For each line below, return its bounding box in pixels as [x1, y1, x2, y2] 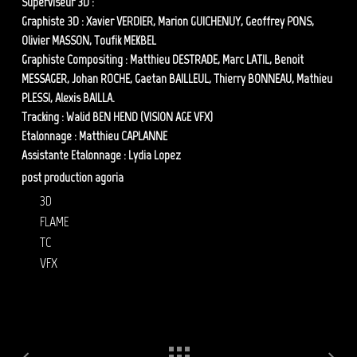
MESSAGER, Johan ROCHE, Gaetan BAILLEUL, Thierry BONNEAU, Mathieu [21, 71, 332, 87]
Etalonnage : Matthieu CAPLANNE [21, 128, 167, 144]
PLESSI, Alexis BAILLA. [21, 90, 115, 106]
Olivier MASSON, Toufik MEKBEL [21, 33, 156, 49]
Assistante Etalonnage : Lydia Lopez [21, 147, 181, 163]
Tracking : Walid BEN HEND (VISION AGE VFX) [21, 109, 213, 125]
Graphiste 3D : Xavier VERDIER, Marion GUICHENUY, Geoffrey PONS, [21, 14, 314, 29]
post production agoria [21, 170, 124, 186]
